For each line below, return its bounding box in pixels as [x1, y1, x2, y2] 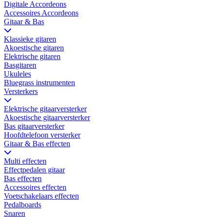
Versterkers [4, 87, 38, 96]
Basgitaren [4, 61, 36, 70]
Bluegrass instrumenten [4, 78, 75, 87]
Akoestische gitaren [4, 44, 64, 52]
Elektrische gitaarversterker [4, 105, 87, 113]
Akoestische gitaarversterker [4, 113, 90, 122]
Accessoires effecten [4, 183, 66, 192]
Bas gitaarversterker [4, 122, 64, 131]
